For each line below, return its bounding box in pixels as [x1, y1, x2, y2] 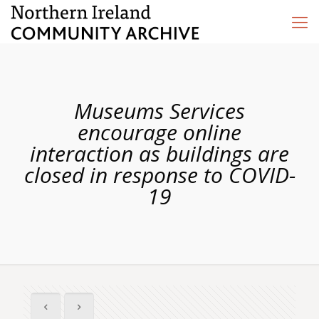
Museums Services [74, 96, 245, 125]
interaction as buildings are [30, 139, 289, 168]
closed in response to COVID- [23, 160, 296, 189]
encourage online [78, 117, 241, 147]
